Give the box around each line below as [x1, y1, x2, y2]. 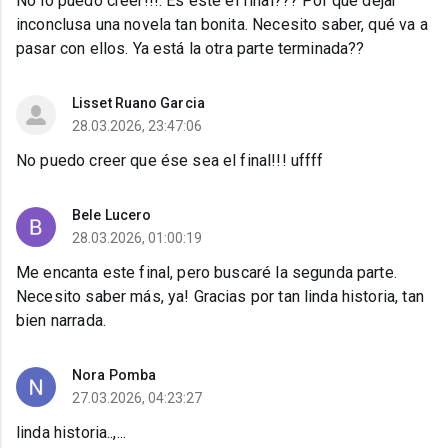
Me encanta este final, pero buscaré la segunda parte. [16, 263, 397, 283]
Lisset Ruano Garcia [72, 95, 205, 112]
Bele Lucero [72, 207, 152, 224]
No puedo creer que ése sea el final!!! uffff [16, 151, 324, 171]
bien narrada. [16, 311, 106, 331]
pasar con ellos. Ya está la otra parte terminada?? [16, 39, 365, 59]
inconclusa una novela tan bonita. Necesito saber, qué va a [16, 15, 428, 35]
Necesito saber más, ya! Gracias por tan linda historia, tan [16, 287, 424, 307]
